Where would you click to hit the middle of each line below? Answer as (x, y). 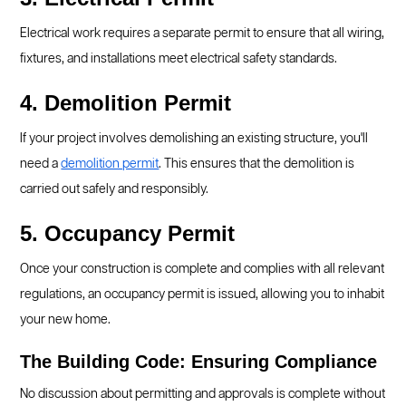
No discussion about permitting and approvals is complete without (203, 394)
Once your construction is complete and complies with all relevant (203, 269)
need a (41, 164)
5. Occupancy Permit (128, 233)
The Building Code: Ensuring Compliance (199, 362)
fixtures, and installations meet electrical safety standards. (179, 59)
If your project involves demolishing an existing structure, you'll (194, 139)
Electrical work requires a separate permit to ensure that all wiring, (203, 34)
